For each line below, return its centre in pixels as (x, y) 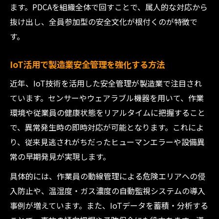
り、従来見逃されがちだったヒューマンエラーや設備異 (107, 142)
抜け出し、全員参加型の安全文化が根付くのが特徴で (104, 22)
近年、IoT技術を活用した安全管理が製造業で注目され (106, 83)
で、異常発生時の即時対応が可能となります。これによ (107, 127)
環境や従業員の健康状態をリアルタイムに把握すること (108, 112)
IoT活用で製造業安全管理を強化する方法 (87, 64)
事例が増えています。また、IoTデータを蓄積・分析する (109, 205)
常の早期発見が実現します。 (60, 156)
